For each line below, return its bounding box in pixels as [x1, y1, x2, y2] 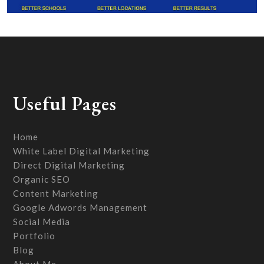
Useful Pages [13, 91, 117, 117]
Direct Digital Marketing [13, 160, 126, 171]
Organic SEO [13, 174, 71, 185]
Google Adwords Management [13, 202, 148, 213]
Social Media [13, 216, 71, 227]
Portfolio [13, 230, 56, 242]
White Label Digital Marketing [13, 146, 150, 157]
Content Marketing [13, 188, 99, 199]
